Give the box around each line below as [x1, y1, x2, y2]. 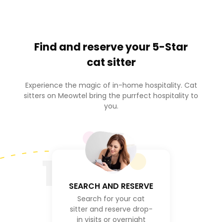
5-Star [152, 39, 188, 54]
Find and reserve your [34, 39, 152, 54]
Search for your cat [77, 193, 145, 204]
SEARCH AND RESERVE [69, 180, 153, 192]
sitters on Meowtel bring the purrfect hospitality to [24, 90, 198, 101]
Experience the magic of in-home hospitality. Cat [25, 80, 197, 90]
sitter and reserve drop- [69, 204, 153, 214]
